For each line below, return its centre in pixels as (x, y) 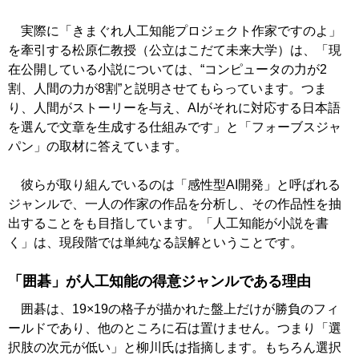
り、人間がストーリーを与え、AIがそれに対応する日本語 (174, 108)
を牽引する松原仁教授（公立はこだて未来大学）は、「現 (175, 50)
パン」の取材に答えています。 (98, 147)
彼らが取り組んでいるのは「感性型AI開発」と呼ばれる (174, 185)
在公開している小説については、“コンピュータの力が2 (167, 70)
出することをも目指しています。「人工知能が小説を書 (168, 224)
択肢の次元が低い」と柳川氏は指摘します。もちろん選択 (175, 348)
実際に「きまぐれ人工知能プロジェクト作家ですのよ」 (175, 31)
